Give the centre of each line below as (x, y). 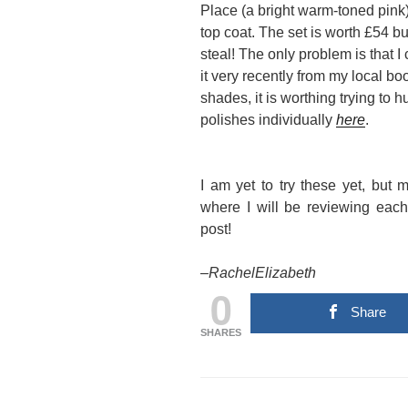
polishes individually (268, 120)
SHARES (221, 333)
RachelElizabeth (262, 273)
